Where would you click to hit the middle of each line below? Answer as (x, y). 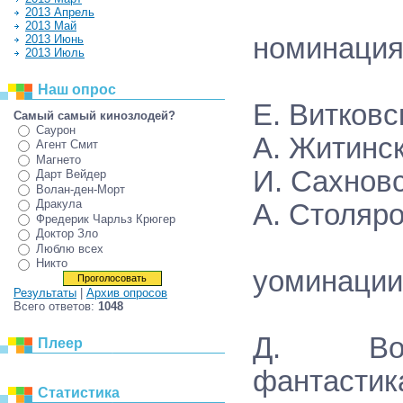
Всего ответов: (56, 306)
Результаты (45, 292)
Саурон (56, 130)
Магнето (58, 159)
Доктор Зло (67, 234)
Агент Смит (67, 145)
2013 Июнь (54, 39)
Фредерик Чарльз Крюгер (106, 219)
